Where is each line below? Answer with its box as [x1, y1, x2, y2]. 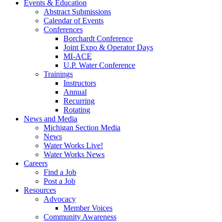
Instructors [63, 79, 96, 87]
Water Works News [44, 150, 105, 159]
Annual [63, 88, 87, 96]
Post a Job [44, 177, 75, 185]
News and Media [24, 114, 77, 123]
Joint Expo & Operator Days [63, 43, 153, 52]
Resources [24, 186, 56, 194]
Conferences [44, 25, 83, 34]
